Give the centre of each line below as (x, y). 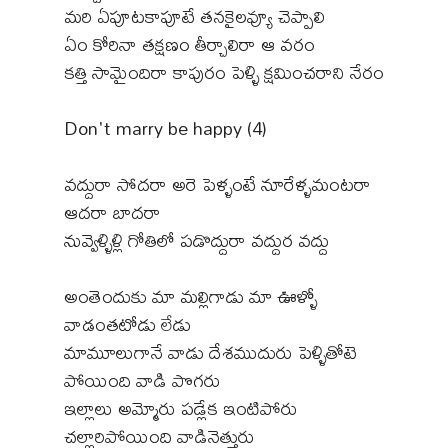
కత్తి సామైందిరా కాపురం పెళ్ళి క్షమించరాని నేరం (224, 72)
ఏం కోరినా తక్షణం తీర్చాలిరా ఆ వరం (189, 44)
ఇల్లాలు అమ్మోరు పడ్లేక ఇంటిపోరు (181, 408)
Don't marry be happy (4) (165, 128)
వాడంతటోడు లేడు (127, 324)
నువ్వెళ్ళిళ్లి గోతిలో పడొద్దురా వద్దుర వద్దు (196, 240)
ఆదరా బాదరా (112, 212)
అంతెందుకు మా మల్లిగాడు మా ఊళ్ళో (190, 296)
